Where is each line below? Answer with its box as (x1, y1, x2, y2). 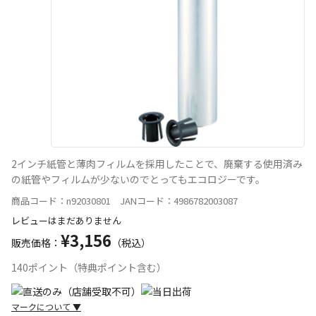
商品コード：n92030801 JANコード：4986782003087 (11, 193, 238, 207)
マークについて (11, 300, 73, 312)
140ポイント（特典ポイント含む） (11, 260, 166, 274)
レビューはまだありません (11, 213, 121, 227)
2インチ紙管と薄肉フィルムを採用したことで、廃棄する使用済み (11, 156, 303, 171)
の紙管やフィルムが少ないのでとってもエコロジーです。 (11, 171, 265, 186)
